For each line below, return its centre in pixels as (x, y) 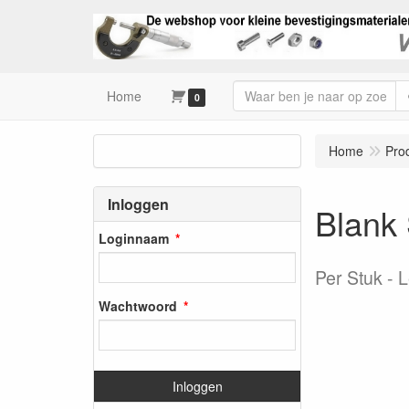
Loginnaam (134, 238)
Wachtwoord (138, 305)
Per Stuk (349, 278)
